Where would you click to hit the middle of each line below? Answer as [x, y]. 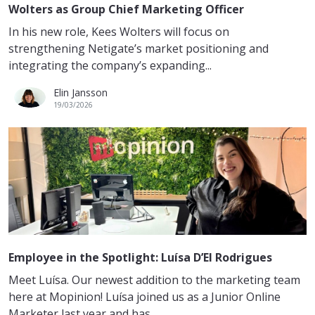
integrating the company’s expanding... [110, 65]
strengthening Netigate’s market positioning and [139, 48]
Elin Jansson [81, 92]
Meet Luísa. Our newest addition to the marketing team [154, 279]
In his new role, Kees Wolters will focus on [119, 31]
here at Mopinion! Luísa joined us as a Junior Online [144, 296]
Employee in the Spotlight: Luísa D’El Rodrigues [140, 257]
